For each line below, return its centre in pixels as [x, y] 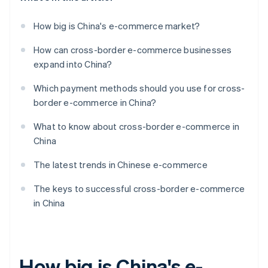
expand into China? [73, 64]
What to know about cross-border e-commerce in [137, 127]
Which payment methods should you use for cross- [139, 88]
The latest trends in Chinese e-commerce [121, 165]
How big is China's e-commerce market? [121, 26]
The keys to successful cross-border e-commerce [139, 189]
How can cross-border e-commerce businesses [133, 50]
